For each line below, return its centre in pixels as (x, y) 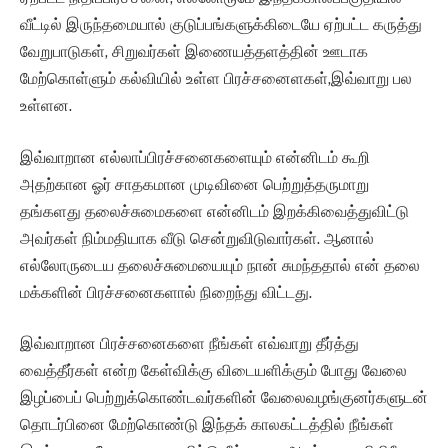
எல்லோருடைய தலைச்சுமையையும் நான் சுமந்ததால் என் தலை (220, 265)
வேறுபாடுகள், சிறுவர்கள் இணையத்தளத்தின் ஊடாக (194, 52)
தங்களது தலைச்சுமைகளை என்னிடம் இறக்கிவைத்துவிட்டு (214, 211)
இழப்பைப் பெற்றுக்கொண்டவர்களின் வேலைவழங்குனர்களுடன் (224, 398)
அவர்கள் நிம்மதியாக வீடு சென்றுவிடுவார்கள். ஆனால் (197, 238)
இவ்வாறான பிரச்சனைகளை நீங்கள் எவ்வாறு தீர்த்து (189, 344)
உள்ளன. (46, 106)
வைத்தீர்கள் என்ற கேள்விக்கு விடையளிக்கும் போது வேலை (213, 371)
